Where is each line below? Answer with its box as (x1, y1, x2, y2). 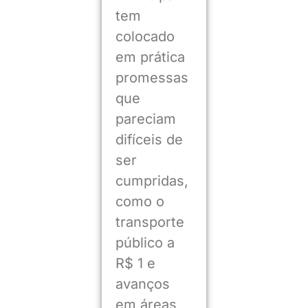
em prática (115, 49, 185, 66)
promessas (115, 69, 188, 87)
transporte (115, 214, 184, 231)
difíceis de (115, 131, 183, 148)
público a (115, 234, 175, 252)
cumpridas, (115, 173, 188, 190)
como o (115, 193, 164, 210)
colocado (115, 28, 175, 45)
